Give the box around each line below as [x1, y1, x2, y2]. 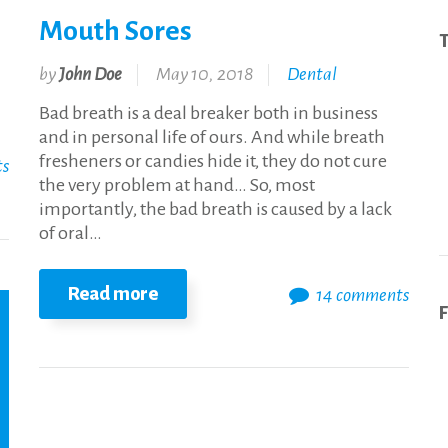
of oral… [39, 223, 102, 244]
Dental [287, 64, 337, 85]
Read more [68, 284, 158, 305]
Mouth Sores [39, 15, 192, 46]
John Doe [59, 64, 122, 85]
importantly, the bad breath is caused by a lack [39, 199, 392, 220]
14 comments [316, 284, 409, 305]
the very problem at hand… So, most [39, 175, 315, 196]
